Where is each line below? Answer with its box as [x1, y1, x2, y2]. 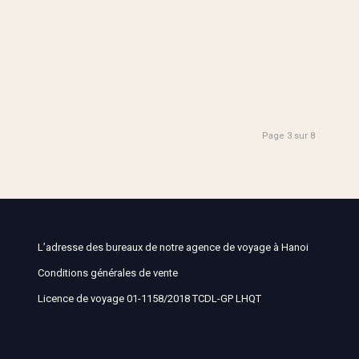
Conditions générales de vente [37, 266, 178, 279]
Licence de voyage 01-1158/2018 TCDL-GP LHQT [37, 292, 261, 305]
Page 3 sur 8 [262, 130, 316, 141]
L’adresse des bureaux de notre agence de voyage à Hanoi [37, 240, 309, 253]
